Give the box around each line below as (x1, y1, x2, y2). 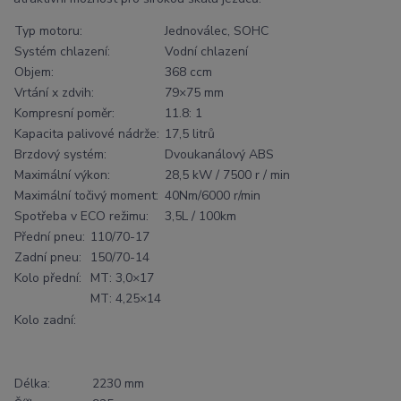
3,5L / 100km (165, 208, 240, 226)
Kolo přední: (14, 269, 85, 287)
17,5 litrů (165, 125, 218, 143)
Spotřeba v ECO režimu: (14, 208, 152, 226)
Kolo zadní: (14, 311, 80, 329)
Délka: (14, 375, 54, 393)
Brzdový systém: (14, 146, 110, 164)
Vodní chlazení (165, 43, 252, 61)
